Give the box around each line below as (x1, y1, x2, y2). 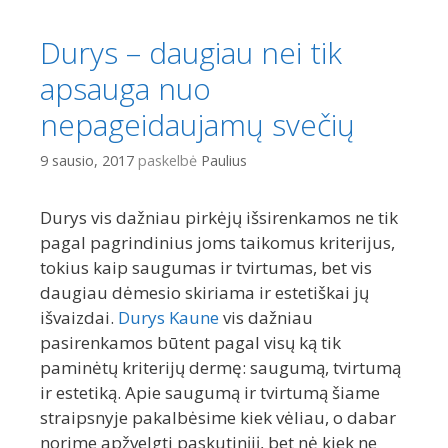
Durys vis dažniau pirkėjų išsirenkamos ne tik (40, 206, 398, 230)
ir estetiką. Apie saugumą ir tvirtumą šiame (40, 381, 380, 405)
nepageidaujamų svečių (40, 104, 355, 145)
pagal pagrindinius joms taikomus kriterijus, (40, 231, 395, 255)
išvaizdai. (40, 306, 118, 330)
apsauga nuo (40, 68, 211, 109)
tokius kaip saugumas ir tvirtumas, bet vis (40, 256, 372, 280)
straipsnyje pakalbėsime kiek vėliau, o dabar (40, 406, 396, 430)
